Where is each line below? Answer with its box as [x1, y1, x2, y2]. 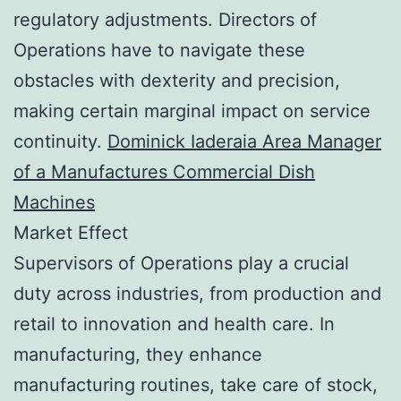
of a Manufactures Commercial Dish [13, 160, 315, 183]
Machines [13, 191, 95, 213]
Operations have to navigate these [13, 38, 305, 61]
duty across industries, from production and [13, 282, 381, 304]
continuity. [13, 130, 107, 152]
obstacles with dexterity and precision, [13, 69, 340, 91]
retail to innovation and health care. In [13, 312, 335, 335]
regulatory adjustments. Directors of [13, 8, 317, 30]
